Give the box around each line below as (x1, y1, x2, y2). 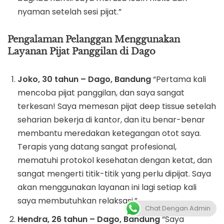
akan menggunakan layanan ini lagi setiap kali (17, 181, 196, 193)
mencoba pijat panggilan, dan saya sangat (17, 87, 184, 98)
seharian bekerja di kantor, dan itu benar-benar (17, 114, 205, 125)
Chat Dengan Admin (145, 203, 210, 213)
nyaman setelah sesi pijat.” (17, 6, 121, 17)
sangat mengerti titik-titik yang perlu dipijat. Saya (17, 168, 211, 179)
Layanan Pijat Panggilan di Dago (7, 46, 155, 57)
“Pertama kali (151, 73, 206, 85)
